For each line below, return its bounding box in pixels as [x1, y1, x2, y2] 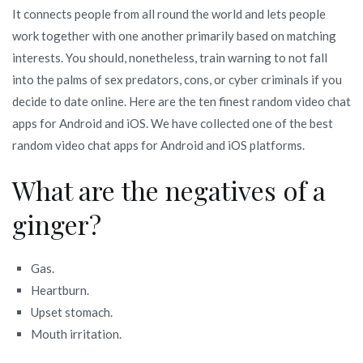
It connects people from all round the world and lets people [12, 6, 326, 21]
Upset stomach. [31, 304, 113, 319]
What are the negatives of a [12, 172, 326, 207]
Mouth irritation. [31, 326, 122, 341]
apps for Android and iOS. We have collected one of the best [12, 115, 333, 130]
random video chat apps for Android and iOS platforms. [12, 137, 305, 152]
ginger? [12, 206, 101, 241]
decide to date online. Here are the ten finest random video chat [12, 93, 351, 109]
